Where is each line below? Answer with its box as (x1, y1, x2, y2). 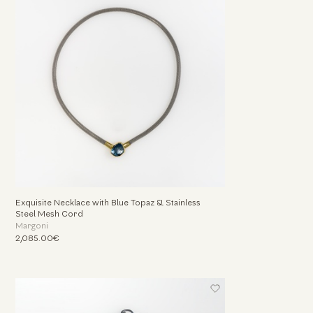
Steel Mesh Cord (15, 210, 83, 219)
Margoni (15, 221, 48, 231)
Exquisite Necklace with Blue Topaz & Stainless (15, 198, 201, 208)
